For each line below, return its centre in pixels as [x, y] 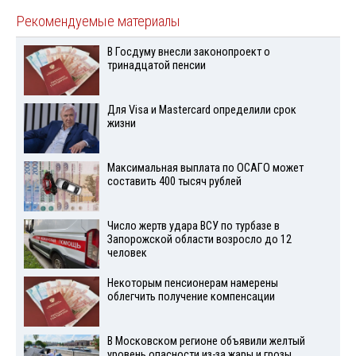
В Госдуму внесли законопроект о [188, 52]
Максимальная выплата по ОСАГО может [205, 168]
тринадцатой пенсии [156, 66]
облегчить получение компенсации [191, 297]
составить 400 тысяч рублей [174, 181]
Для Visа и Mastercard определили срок [201, 110]
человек [127, 253]
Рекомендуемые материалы [98, 22]
